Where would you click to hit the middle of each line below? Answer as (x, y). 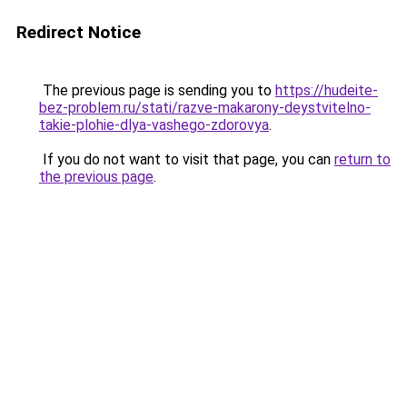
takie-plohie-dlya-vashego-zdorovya (154, 125)
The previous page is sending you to (157, 90)
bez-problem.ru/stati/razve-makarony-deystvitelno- (205, 108)
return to (362, 159)
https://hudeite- (327, 90)
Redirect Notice (79, 32)
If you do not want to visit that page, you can (187, 159)
